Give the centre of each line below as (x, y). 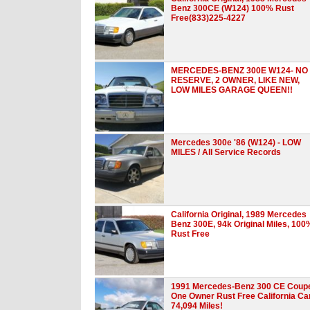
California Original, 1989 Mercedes (239, 214)
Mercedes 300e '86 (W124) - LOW (236, 142)
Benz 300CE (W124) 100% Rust (232, 8)
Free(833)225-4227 (208, 18)
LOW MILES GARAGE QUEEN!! (232, 90)
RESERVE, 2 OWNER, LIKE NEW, (235, 80)
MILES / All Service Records (226, 152)
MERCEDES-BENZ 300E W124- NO (239, 70)
